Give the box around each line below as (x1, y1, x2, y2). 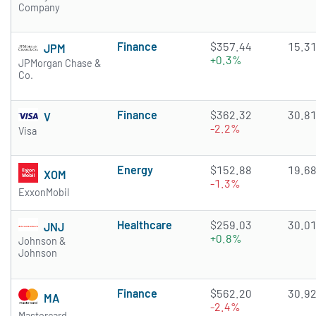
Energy (117, 163, 153, 177)
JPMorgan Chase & (18, 56, 101, 69)
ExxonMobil (18, 186, 69, 199)
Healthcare (117, 218, 172, 232)
